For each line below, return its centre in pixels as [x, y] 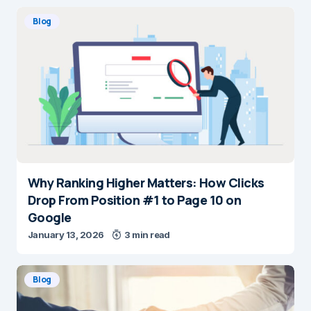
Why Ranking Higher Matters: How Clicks [146, 182]
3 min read [147, 234]
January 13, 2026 [66, 234]
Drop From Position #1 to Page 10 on [135, 200]
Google [50, 217]
